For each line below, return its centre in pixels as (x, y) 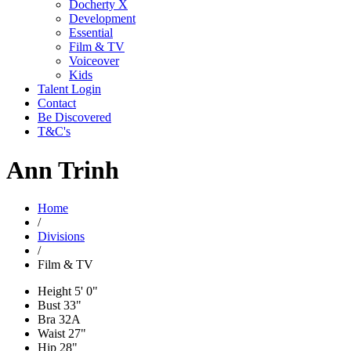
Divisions (61, 236)
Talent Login (69, 89)
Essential (91, 33)
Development (102, 19)
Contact (57, 103)
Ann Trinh (63, 170)
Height (54, 291)
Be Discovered (74, 118)
